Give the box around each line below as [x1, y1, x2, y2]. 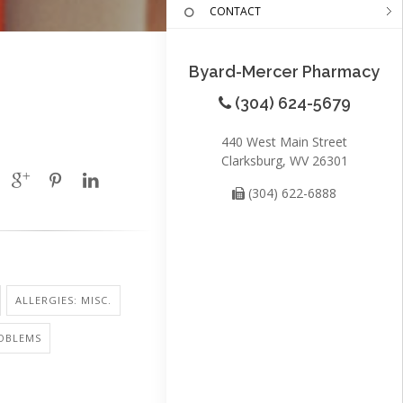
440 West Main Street [221, 132, 347, 150]
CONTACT [210, 3, 261, 19]
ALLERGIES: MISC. [14, 293, 112, 307]
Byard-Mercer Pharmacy [189, 61, 380, 81]
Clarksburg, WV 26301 [220, 151, 348, 169]
